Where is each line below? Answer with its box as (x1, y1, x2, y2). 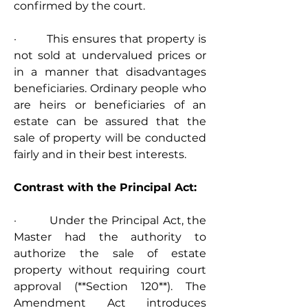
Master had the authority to (14, 230, 206, 243)
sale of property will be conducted (14, 131, 206, 144)
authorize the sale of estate (14, 247, 206, 260)
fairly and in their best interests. (14, 148, 186, 161)
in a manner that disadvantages (14, 65, 206, 78)
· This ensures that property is (14, 32, 206, 45)
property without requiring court (14, 263, 206, 276)
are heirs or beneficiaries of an (14, 98, 206, 111)
